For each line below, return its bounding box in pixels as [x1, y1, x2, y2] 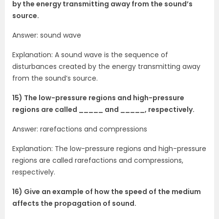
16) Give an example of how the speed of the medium [12, 186, 201, 197]
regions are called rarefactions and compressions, [12, 155, 183, 165]
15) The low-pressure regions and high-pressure [12, 92, 184, 103]
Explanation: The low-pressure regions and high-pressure [12, 143, 206, 153]
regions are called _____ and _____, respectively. [12, 104, 195, 114]
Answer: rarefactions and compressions [12, 124, 147, 134]
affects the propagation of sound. [12, 198, 136, 208]
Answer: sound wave [12, 30, 81, 40]
